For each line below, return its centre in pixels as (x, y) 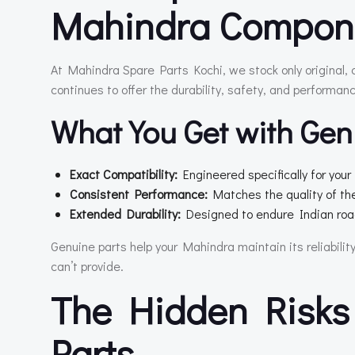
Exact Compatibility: (124, 174)
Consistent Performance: (139, 194)
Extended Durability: (125, 214)
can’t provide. (87, 266)
